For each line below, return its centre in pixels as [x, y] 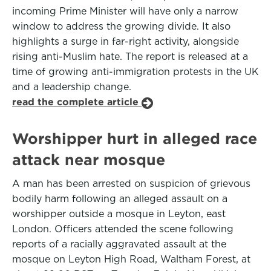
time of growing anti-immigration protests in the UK [135, 72]
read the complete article [77, 102]
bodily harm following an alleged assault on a [120, 199]
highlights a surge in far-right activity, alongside [126, 41]
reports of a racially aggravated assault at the [119, 244]
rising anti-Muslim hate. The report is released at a [130, 57]
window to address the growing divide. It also [121, 26]
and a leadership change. [72, 87]
